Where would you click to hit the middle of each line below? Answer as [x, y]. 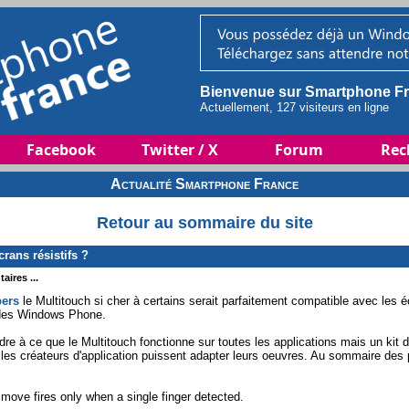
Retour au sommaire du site [204, 223]
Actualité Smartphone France [204, 184]
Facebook [61, 150]
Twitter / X [180, 150]
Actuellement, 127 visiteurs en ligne [294, 107]
